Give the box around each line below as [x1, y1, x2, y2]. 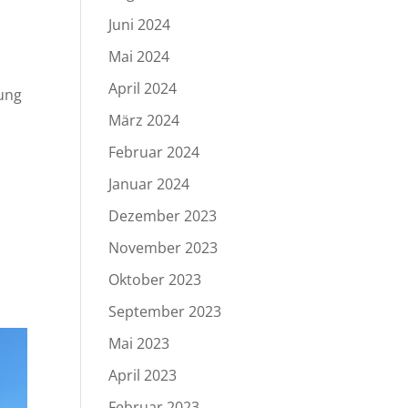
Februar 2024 [108, 142, 200, 162]
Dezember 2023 [108, 206, 218, 226]
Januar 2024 [108, 174, 190, 194]
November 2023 [108, 238, 219, 258]
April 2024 [108, 78, 178, 98]
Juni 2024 [108, 15, 171, 35]
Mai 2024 [108, 46, 170, 66]
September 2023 [108, 301, 222, 321]
